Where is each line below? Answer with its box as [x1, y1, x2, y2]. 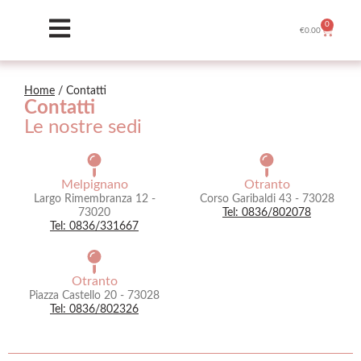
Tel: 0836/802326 [50, 304, 139, 315]
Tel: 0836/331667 [50, 221, 139, 232]
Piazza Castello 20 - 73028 [29, 290, 160, 301]
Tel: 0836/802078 [222, 207, 311, 218]
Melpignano [60, 178, 128, 191]
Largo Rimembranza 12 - [33, 193, 156, 205]
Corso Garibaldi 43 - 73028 [199, 193, 334, 205]
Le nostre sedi [24, 118, 142, 137]
